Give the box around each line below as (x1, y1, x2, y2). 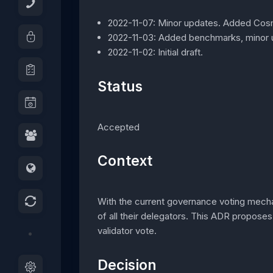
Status (97, 77, 143, 95)
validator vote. (97, 225, 157, 237)
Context (97, 152, 152, 170)
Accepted (97, 121, 140, 133)
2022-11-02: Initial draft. (108, 46, 204, 58)
